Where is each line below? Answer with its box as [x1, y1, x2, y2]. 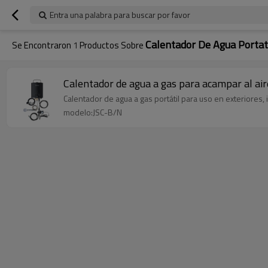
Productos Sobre [78, 38, 145, 52]
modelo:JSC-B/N [63, 106, 122, 118]
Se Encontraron [12, 38, 73, 52]
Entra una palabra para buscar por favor [50, 8, 190, 21]
